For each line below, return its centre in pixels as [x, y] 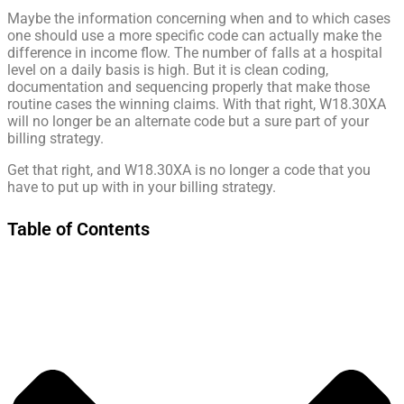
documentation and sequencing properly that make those [188, 87]
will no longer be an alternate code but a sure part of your [188, 122]
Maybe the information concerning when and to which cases [199, 19]
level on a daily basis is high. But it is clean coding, [168, 70]
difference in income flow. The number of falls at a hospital [195, 53]
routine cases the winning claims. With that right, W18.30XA [197, 105]
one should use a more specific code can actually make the [194, 36]
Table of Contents [78, 229]
